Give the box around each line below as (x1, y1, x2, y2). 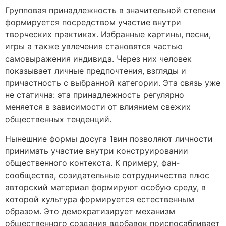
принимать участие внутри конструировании (5, 145, 188, 156)
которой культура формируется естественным (5, 194, 194, 204)
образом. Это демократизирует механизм (5, 206, 175, 216)
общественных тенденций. (5, 114, 111, 125)
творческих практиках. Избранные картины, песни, (5, 29, 211, 40)
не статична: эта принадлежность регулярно (5, 90, 184, 100)
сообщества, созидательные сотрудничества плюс (5, 169, 209, 180)
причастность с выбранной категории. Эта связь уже (5, 78, 220, 88)
